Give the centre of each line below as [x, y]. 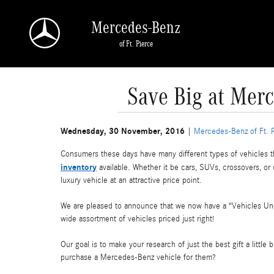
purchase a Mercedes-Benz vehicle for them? [138, 257]
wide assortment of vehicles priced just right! [139, 219]
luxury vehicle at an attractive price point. [133, 180]
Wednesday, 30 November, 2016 [123, 131]
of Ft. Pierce [136, 43]
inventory [79, 167]
